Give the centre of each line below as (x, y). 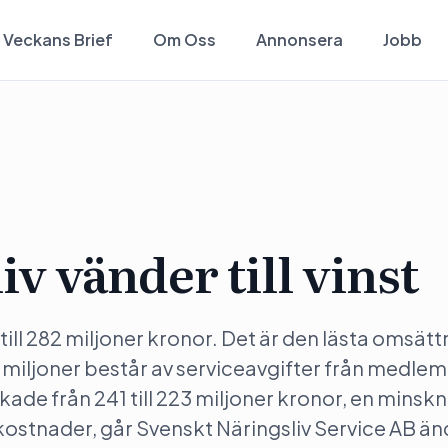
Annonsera (299, 39)
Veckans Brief (57, 39)
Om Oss (184, 39)
